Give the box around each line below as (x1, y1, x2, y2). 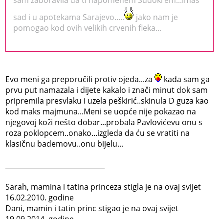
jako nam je (134, 11, 178, 22)
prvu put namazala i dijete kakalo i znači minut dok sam (5, 84, 208, 95)
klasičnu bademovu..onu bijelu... (5, 138, 124, 149)
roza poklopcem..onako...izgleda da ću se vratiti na (5, 127, 190, 138)
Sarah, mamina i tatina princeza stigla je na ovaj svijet (5, 181, 201, 192)
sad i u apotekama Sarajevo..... (13, 11, 125, 22)
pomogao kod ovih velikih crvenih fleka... (13, 22, 162, 33)
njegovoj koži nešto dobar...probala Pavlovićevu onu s (5, 116, 203, 128)
